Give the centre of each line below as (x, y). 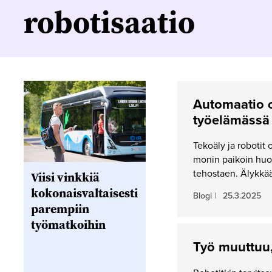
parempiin (60, 209)
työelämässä (231, 120)
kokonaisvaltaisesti (84, 193)
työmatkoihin (68, 225)
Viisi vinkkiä (65, 178)
